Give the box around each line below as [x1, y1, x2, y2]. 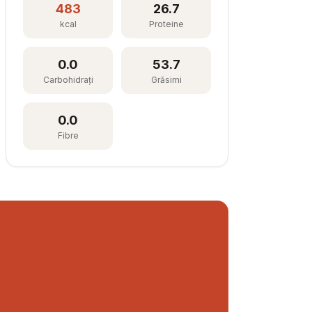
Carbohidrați [42, 75, 93, 85]
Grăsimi [150, 75, 182, 85]
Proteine [148, 19, 184, 29]
